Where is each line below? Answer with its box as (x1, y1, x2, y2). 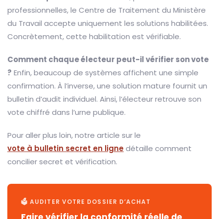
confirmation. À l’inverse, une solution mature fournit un (7, 80, 207, 91)
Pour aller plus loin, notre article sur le (7, 130, 141, 140)
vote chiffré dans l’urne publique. (7, 107, 126, 117)
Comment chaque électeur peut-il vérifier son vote (7, 54, 209, 65)
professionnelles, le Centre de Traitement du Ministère (7, 4, 206, 15)
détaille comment (124, 143, 192, 153)
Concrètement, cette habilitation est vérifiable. (7, 31, 181, 42)
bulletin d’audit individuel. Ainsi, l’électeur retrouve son (7, 93, 201, 104)
